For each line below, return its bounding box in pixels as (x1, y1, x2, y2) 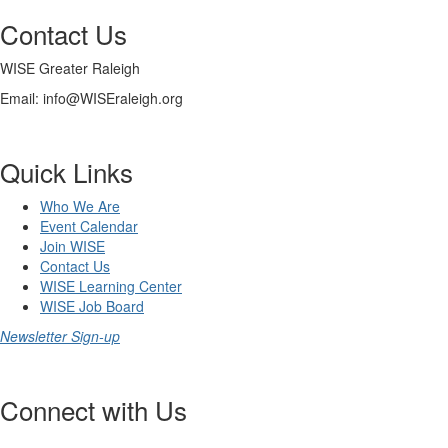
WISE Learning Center (40, 276, 182, 297)
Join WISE (40, 236, 105, 257)
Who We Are (40, 196, 120, 217)
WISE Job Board (40, 296, 144, 317)
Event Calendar (40, 216, 138, 237)
